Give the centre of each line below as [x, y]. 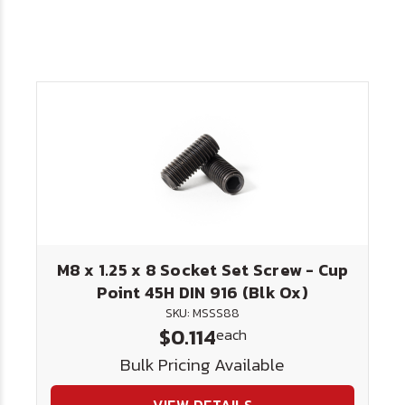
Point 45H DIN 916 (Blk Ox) [202, 292]
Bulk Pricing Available [202, 365]
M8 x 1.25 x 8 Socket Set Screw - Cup [202, 270]
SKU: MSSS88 [202, 313]
